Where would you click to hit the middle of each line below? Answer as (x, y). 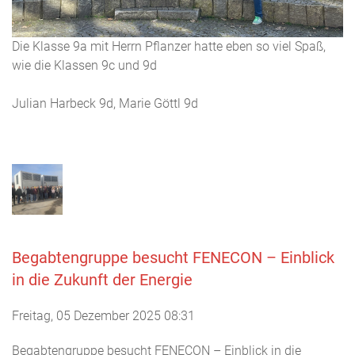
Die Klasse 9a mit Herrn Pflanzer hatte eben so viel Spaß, (169, 46)
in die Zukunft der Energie (102, 279)
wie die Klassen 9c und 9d (84, 65)
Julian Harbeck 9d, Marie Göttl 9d (105, 103)
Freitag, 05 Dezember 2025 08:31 (103, 315)
